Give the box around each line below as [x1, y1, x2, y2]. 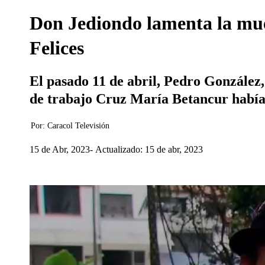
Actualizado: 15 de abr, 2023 [95, 144, 203, 154]
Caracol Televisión [47, 121, 109, 130]
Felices [30, 37, 84, 59]
